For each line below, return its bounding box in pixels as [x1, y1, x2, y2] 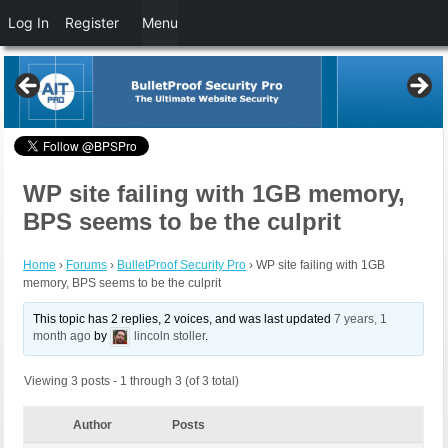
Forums [66, 258, 107, 273]
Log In [8, 14, 49, 31]
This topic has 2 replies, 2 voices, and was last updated [33, 312, 335, 327]
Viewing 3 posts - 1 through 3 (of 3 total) [24, 374, 239, 389]
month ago [33, 329, 92, 344]
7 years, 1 [334, 312, 388, 327]
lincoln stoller [134, 329, 206, 344]
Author [72, 418, 112, 433]
